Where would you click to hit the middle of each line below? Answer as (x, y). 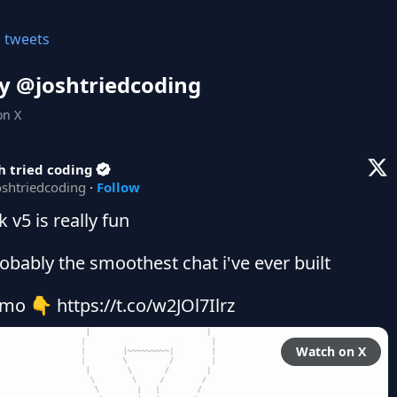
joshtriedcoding (118, 85)
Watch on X (331, 351)
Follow (118, 187)
